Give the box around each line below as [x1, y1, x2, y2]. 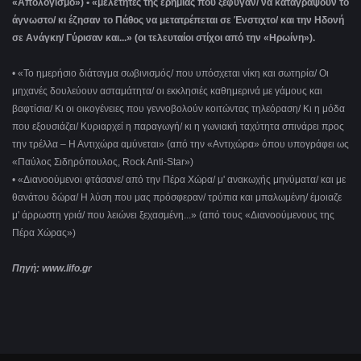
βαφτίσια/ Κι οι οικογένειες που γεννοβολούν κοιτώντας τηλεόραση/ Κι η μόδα [12, 103, 345, 115]
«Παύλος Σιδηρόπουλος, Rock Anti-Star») [12, 156, 193, 168]
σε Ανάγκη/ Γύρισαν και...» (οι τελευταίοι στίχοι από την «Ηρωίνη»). [12, 32, 315, 44]
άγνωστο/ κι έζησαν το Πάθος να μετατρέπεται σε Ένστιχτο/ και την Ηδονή [12, 15, 344, 27]
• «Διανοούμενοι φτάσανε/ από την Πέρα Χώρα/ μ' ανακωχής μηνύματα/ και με [12, 174, 346, 186]
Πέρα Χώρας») [12, 227, 76, 239]
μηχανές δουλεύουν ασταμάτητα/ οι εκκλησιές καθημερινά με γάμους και [12, 85, 322, 98]
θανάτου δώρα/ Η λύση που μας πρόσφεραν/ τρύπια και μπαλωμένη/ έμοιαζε [12, 192, 342, 204]
